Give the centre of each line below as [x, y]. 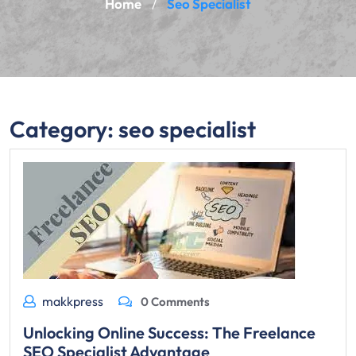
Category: [64, 129]
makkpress [73, 301]
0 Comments [174, 302]
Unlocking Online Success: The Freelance [169, 333]
